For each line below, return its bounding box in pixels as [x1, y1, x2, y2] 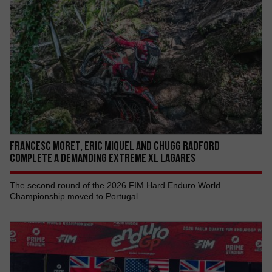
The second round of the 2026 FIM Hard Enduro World [10, 180, 220, 190]
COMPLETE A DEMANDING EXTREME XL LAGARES [10, 151, 195, 165]
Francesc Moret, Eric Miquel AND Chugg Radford [10, 139, 220, 152]
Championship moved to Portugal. [10, 191, 140, 201]
